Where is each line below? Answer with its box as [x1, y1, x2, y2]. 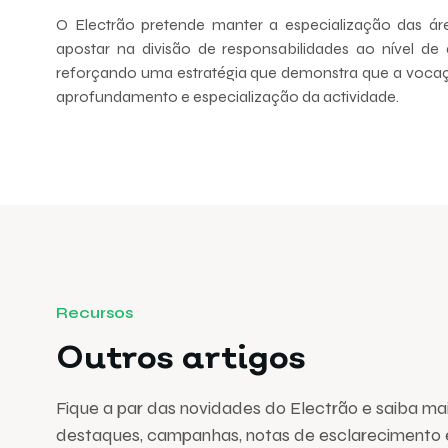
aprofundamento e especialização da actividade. [56, 86, 399, 106]
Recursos [56, 302, 133, 322]
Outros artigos [56, 336, 306, 375]
